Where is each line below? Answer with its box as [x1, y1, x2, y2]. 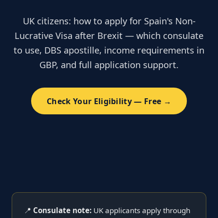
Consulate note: [33, 205, 91, 215]
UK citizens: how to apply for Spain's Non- [22, 15, 196, 27]
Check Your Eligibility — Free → [47, 95, 171, 107]
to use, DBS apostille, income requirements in [14, 44, 204, 56]
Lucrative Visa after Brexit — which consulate [15, 29, 203, 42]
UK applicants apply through [91, 205, 190, 215]
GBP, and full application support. [39, 58, 179, 71]
